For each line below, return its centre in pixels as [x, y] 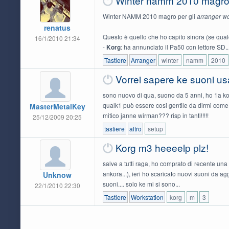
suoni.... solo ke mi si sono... [141, 184]
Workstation [147, 197]
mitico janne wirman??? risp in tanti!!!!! [155, 116]
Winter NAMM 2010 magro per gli [150, 16]
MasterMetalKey [57, 107]
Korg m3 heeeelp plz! [162, 148]
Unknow [58, 175]
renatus [58, 28]
